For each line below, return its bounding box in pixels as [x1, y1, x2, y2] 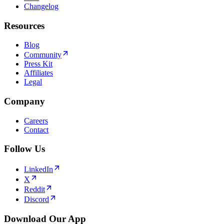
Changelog [24, 1, 58, 10]
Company [4, 95, 45, 106]
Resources [4, 20, 44, 31]
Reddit [24, 185, 45, 194]
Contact [24, 125, 48, 134]
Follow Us [4, 143, 45, 154]
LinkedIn [24, 165, 53, 174]
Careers [24, 116, 48, 125]
